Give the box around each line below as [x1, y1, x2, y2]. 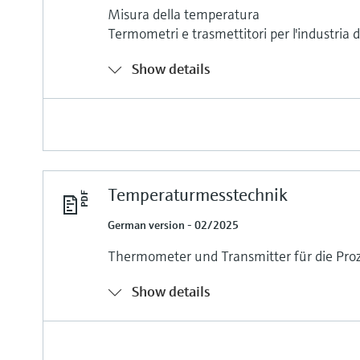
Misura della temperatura [108, 4, 260, 23]
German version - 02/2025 [108, 217, 239, 232]
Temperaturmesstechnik [108, 183, 288, 206]
